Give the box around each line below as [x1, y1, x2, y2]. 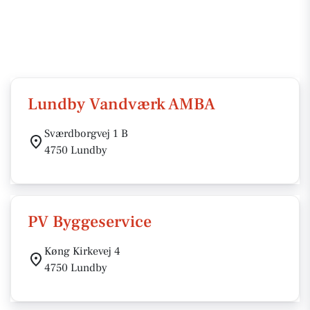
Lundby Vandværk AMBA [28, 93, 215, 115]
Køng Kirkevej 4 [44, 244, 120, 258]
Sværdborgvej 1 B [44, 127, 128, 140]
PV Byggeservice [28, 211, 152, 232]
